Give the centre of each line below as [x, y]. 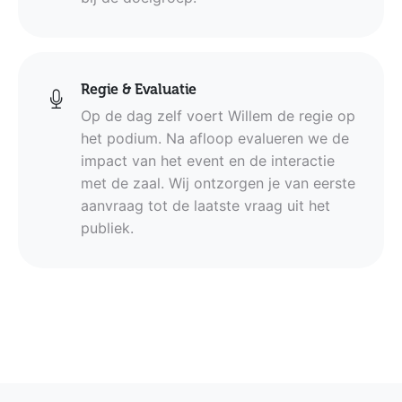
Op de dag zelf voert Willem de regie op [218, 115]
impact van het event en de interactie [208, 160]
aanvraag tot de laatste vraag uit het [205, 205]
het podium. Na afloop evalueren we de [215, 138]
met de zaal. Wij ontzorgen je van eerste [218, 183]
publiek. [107, 227]
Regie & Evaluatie [139, 89]
